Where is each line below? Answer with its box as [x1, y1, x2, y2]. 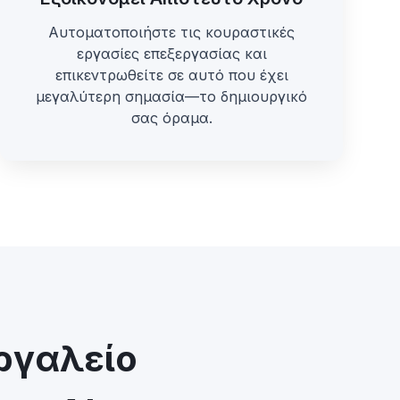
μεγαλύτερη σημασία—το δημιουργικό [36, 87, 307, 105]
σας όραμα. [130, 109, 212, 127]
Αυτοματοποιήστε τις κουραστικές [48, 23, 295, 41]
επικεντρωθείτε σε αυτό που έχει [54, 66, 288, 84]
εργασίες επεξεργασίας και [76, 45, 267, 62]
